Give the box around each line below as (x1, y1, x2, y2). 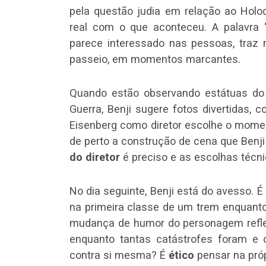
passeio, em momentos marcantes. (69, 52, 240, 65)
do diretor (69, 150, 120, 163)
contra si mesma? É (69, 248, 169, 261)
